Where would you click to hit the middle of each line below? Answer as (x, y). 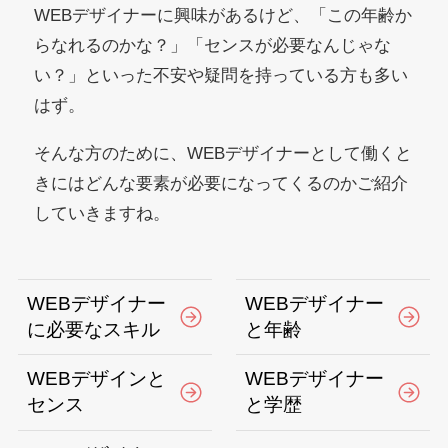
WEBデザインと (97, 379)
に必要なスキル (94, 329)
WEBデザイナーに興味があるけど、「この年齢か (223, 16)
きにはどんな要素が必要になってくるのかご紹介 (221, 183)
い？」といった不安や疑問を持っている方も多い (221, 76)
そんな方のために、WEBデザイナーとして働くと (223, 153)
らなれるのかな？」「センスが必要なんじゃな (213, 46)
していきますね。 (102, 213)
